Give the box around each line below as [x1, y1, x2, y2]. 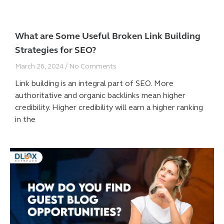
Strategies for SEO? [15, 44, 96, 55]
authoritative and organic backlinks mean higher [15, 90, 185, 100]
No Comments [67, 61, 116, 70]
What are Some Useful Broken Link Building [15, 30, 200, 41]
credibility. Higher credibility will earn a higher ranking [15, 102, 203, 112]
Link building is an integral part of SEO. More [15, 78, 173, 88]
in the [15, 114, 35, 124]
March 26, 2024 [15, 61, 65, 70]
